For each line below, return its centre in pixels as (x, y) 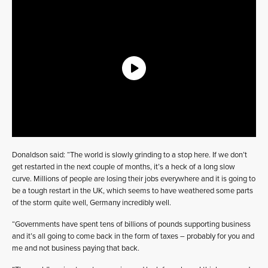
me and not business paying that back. (76, 248)
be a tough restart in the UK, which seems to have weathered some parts (133, 191)
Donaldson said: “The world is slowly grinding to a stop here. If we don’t (130, 155)
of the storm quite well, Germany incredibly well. (92, 202)
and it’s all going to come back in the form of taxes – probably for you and (133, 236)
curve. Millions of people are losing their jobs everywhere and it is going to (134, 179)
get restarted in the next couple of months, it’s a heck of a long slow (124, 167)
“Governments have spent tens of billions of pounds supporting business (131, 224)
